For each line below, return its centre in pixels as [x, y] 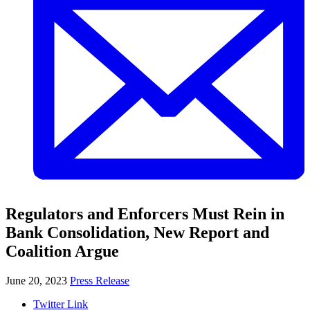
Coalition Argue [62, 251]
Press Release [100, 280]
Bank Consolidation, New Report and [137, 232]
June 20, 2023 [38, 280]
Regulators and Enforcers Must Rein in [145, 213]
